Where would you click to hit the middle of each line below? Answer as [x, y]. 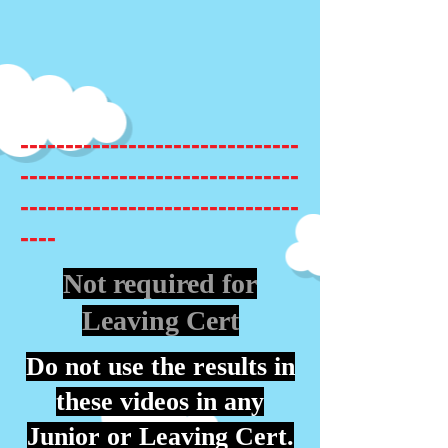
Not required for [160, 283]
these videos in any [160, 401]
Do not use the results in [160, 366]
